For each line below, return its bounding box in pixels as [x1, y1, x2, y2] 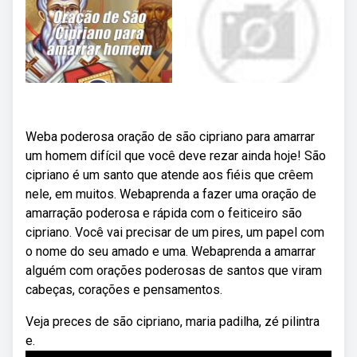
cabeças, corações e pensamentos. [25, 282, 222, 297]
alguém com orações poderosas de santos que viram [25, 263, 322, 278]
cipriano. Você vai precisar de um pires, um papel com [25, 225, 324, 240]
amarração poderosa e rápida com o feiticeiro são [25, 206, 302, 221]
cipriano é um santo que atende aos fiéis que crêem [25, 167, 313, 182]
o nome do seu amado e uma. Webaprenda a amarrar [25, 244, 316, 259]
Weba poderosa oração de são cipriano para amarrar [25, 129, 315, 144]
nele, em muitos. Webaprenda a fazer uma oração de [25, 186, 316, 202]
